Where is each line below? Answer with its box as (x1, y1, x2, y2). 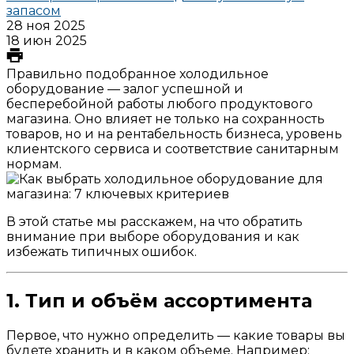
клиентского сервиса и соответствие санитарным (6, 141, 339, 156)
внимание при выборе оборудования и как (6, 228, 299, 244)
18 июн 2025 (6, 32, 87, 48)
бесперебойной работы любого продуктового (6, 96, 313, 111)
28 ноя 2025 (6, 17, 85, 33)
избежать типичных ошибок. (6, 243, 197, 259)
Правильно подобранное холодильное (6, 66, 269, 81)
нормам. (6, 156, 62, 171)
